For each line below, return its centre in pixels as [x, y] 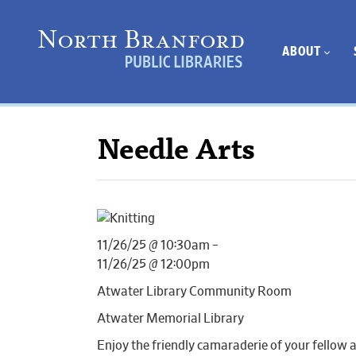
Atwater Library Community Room [194, 292]
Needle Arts [176, 153]
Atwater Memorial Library [170, 319]
